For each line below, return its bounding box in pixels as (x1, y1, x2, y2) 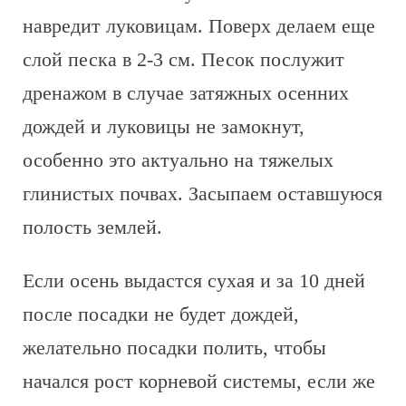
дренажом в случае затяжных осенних (23, 82, 349, 104)
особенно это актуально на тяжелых (23, 149, 333, 171)
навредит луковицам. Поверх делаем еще (23, 14, 375, 37)
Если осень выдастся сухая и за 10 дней (23, 269, 365, 292)
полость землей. (23, 216, 162, 238)
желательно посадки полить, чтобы (23, 336, 326, 359)
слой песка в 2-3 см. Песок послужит (23, 48, 344, 71)
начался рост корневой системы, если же (23, 370, 375, 392)
